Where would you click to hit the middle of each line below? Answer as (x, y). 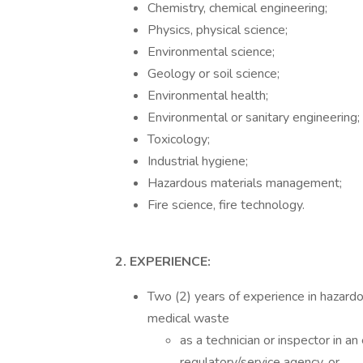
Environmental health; (208, 96)
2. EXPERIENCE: (163, 262)
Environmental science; (211, 52)
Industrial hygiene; (198, 161)
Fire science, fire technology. (226, 205)
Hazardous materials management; (245, 183)
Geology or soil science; (214, 74)
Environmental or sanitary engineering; (254, 117)
